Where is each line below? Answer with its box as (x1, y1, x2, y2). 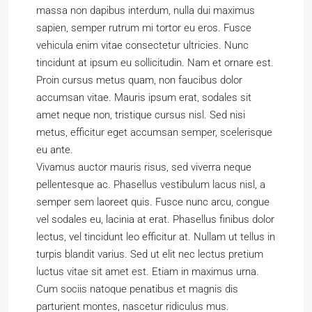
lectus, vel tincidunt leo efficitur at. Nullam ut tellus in (36, 231, 275, 243)
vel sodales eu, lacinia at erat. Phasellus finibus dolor (36, 213, 274, 226)
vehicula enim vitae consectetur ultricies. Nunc (36, 39, 249, 52)
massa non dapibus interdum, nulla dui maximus (36, 4, 255, 17)
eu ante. (36, 143, 73, 156)
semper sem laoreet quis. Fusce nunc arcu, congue (36, 196, 270, 208)
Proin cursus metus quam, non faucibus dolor (36, 74, 242, 86)
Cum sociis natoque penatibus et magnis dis (36, 283, 238, 295)
